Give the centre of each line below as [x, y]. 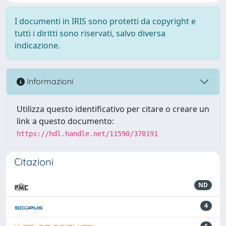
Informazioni [49, 81]
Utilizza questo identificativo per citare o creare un [113, 109]
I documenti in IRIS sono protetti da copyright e [105, 21]
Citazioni [34, 161]
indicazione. [37, 45]
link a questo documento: [65, 121]
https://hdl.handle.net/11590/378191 [87, 133]
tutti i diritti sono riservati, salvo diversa [90, 33]
